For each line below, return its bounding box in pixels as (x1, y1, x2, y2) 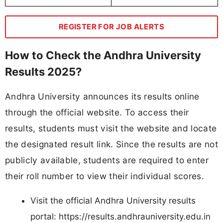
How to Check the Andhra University (5, 48, 201, 62)
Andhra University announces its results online (5, 91, 200, 102)
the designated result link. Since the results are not (5, 138, 218, 149)
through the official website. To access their (5, 107, 189, 117)
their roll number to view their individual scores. (5, 170, 205, 181)
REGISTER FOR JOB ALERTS (58, 21, 165, 31)
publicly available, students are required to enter (5, 154, 209, 165)
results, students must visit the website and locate (5, 122, 217, 133)
